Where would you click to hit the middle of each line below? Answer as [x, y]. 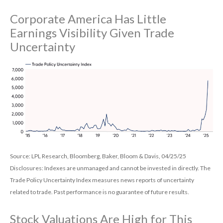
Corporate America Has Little [88, 18]
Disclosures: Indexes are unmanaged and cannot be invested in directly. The [110, 168]
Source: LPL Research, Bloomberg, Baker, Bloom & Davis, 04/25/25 [98, 156]
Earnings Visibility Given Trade [92, 32]
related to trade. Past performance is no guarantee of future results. [100, 192]
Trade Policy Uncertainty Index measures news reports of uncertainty [102, 180]
